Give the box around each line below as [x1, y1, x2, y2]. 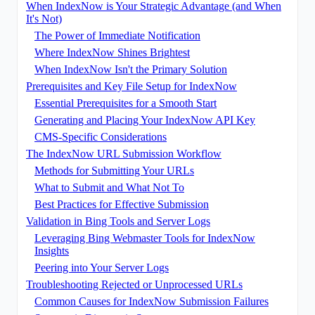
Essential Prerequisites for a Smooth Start [34, 96, 217, 109]
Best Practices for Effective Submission [34, 198, 209, 210]
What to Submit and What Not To [34, 181, 184, 193]
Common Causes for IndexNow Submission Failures [34, 295, 269, 307]
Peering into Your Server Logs [34, 261, 169, 274]
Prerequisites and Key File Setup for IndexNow [26, 79, 237, 92]
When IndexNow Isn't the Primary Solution [34, 63, 227, 75]
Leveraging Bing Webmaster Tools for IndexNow [34, 231, 255, 244]
